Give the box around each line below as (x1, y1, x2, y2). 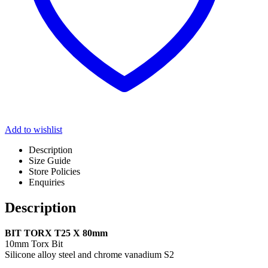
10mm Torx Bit (5, 239, 63, 249)
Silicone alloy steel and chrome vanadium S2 (5, 249, 174, 260)
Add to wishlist (5, 124, 62, 135)
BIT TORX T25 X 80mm (5, 228, 108, 239)
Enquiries (29, 177, 65, 188)
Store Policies (29, 166, 80, 177)
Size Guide (29, 156, 71, 166)
